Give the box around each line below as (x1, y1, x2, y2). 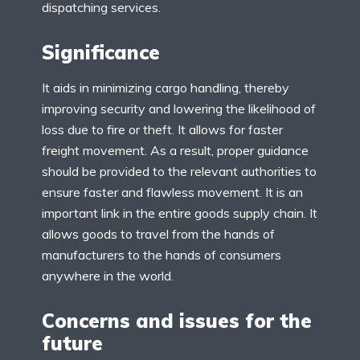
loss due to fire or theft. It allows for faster (42, 121, 283, 137)
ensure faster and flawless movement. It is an (42, 184, 303, 200)
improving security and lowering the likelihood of (42, 100, 316, 117)
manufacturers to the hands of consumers (42, 247, 281, 263)
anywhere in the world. (42, 268, 174, 284)
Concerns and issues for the (42, 308, 312, 333)
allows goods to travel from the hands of (42, 226, 275, 242)
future (42, 330, 103, 355)
